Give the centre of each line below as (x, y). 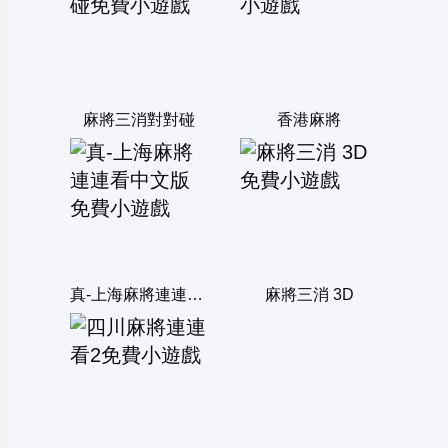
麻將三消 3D (309, 295)
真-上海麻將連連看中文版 (194, 295)
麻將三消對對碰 (139, 120)
